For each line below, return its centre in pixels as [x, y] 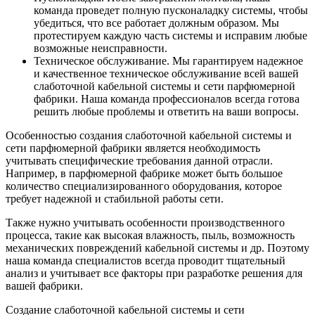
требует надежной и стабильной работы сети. [115, 198]
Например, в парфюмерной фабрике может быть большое [144, 173]
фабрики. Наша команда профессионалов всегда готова [167, 98]
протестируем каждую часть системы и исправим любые [171, 35]
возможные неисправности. [101, 48]
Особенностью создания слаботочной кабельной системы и [149, 135]
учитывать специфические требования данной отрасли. [139, 160]
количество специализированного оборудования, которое [144, 186]
